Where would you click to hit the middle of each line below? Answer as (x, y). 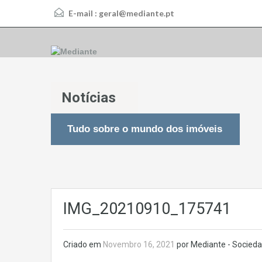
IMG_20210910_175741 (147, 209)
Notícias (89, 98)
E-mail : (83, 13)
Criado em (83, 245)
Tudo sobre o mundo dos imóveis (145, 129)
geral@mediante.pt (137, 13)
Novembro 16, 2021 (140, 245)
